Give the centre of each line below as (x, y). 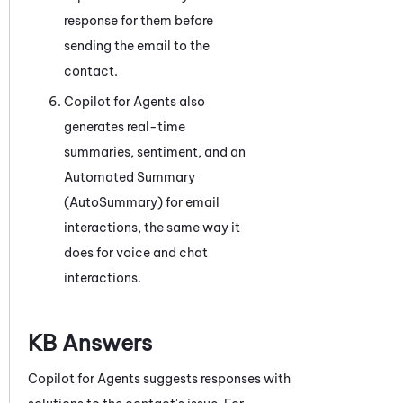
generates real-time (125, 126)
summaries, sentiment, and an (155, 152)
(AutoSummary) (113, 202)
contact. (91, 71)
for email (191, 202)
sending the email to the (137, 45)
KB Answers (90, 342)
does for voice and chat (136, 252)
